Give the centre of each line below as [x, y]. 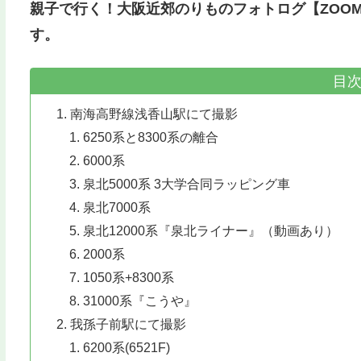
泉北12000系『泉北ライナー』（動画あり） [210, 230]
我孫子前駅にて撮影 [128, 324]
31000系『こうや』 [139, 300]
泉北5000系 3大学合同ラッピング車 [186, 183]
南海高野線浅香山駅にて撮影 [154, 113]
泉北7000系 [116, 207]
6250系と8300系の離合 [150, 137]
